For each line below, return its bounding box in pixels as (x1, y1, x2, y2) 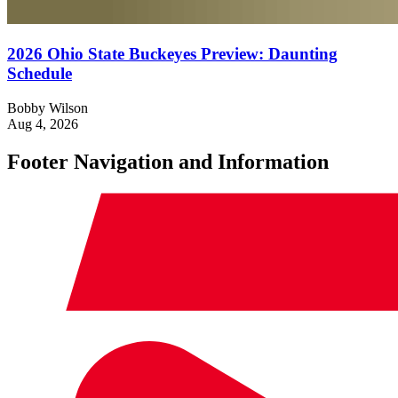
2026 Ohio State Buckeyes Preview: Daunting (7, 44, 338, 63)
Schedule (7, 63, 72, 83)
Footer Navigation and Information (7, 149, 329, 173)
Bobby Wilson (7, 99, 88, 115)
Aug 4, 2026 (7, 115, 78, 131)
